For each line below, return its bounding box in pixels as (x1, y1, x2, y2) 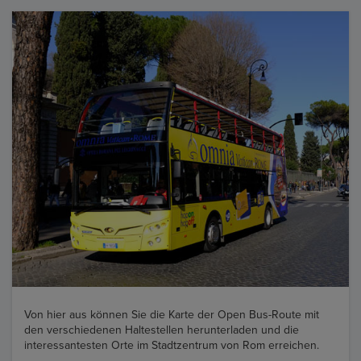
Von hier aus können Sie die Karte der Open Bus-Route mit (24, 307, 319, 322)
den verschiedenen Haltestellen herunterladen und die (24, 322, 299, 337)
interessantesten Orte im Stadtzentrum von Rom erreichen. (24, 338, 319, 352)
